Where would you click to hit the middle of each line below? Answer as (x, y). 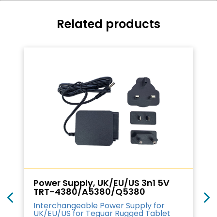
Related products (108, 24)
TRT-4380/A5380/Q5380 (89, 192)
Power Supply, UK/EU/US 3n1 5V (101, 183)
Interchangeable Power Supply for (99, 206)
